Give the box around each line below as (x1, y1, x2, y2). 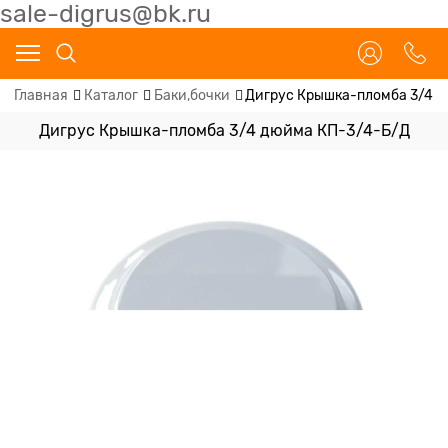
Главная (14, 87, 68, 104)
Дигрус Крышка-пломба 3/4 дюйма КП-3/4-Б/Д (38, 121, 410, 140)
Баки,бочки (153, 87, 230, 104)
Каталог (83, 87, 138, 104)
